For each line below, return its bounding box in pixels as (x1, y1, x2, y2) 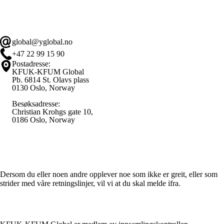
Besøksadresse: (12, 99, 60, 108)
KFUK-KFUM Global (12, 67, 84, 76)
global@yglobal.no (12, 37, 72, 46)
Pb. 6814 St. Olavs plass (12, 75, 89, 84)
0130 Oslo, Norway (12, 83, 75, 92)
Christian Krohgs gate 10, (12, 107, 93, 116)
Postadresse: (12, 59, 50, 68)
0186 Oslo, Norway (12, 115, 75, 124)
